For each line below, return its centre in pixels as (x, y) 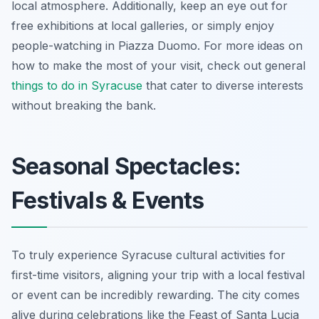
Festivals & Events (108, 200)
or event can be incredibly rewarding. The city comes (156, 294)
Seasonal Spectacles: (126, 166)
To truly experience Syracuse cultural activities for (148, 255)
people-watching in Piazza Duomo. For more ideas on (157, 45)
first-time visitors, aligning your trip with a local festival (158, 274)
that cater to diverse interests (223, 85)
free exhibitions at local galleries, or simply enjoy (143, 25)
